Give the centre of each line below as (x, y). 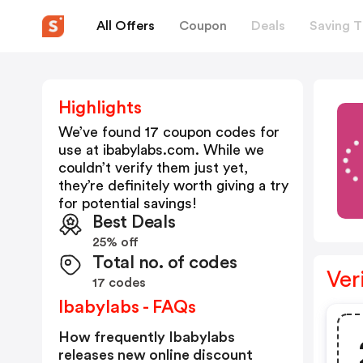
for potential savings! (128, 203)
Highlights (100, 108)
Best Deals (134, 222)
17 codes (119, 283)
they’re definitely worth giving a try (173, 186)
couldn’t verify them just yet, (153, 168)
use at (81, 150)
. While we (230, 150)
